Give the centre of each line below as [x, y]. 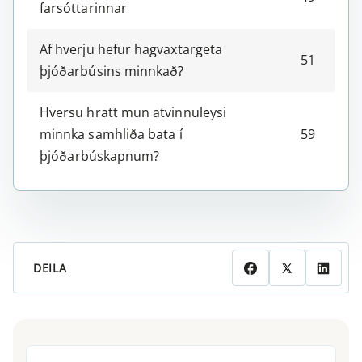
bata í [165, 135]
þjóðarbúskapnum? [100, 156]
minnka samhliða [94, 135]
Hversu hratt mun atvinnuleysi [133, 113]
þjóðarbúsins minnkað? [114, 72]
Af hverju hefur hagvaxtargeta [131, 50]
